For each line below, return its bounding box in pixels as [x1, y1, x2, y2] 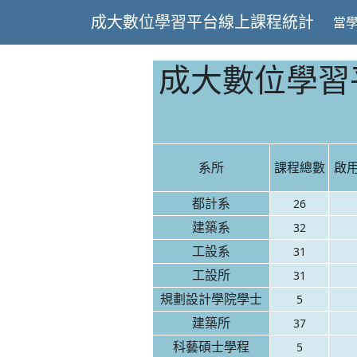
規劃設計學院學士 [160, 290, 262, 308]
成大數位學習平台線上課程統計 [91, 11, 314, 33]
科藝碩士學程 [173, 338, 249, 355]
